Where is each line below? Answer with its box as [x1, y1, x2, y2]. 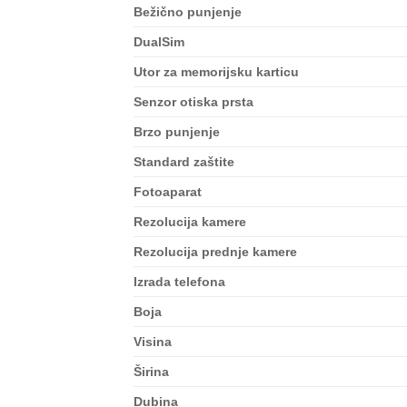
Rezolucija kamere [134, 214, 246, 230]
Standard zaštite [134, 154, 234, 170]
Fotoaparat [134, 184, 202, 200]
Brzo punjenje [134, 124, 220, 140]
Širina [134, 364, 169, 380]
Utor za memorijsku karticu [134, 65, 299, 80]
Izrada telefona [134, 274, 225, 290]
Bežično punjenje [134, 5, 242, 20]
